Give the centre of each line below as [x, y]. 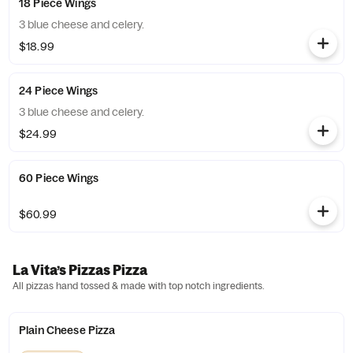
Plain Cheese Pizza [67, 330]
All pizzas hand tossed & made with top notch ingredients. [138, 286]
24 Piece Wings [58, 91]
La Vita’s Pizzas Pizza [80, 270]
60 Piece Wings [59, 178]
